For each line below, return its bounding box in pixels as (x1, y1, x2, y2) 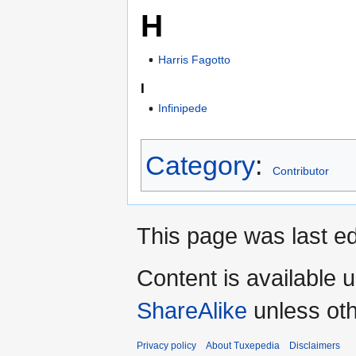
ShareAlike (137, 297, 247, 324)
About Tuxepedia (206, 340, 280, 352)
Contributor (272, 164, 329, 178)
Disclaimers (289, 340, 340, 352)
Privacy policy (137, 340, 196, 352)
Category (145, 150, 255, 181)
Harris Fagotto (158, 52, 231, 66)
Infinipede (158, 101, 208, 114)
